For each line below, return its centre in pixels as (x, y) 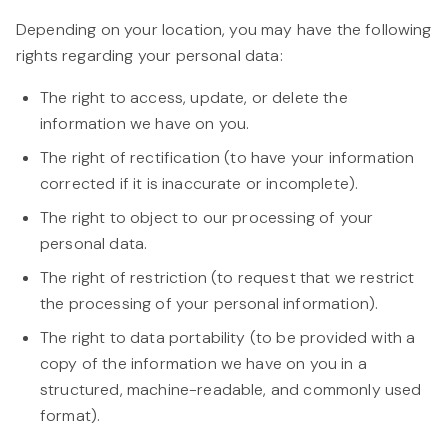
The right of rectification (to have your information (227, 157)
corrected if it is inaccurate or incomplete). (199, 183)
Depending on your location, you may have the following (224, 29)
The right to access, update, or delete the (194, 97)
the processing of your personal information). (209, 303)
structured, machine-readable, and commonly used (231, 389)
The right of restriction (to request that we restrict (227, 277)
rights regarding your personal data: (149, 55)
